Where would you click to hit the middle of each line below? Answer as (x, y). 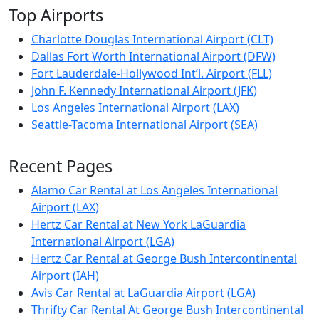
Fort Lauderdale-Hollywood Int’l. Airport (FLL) (152, 74)
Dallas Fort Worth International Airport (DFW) (153, 57)
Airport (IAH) (65, 276)
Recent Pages (61, 166)
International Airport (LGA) (103, 242)
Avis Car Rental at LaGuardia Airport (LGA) (143, 293)
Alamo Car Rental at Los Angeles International (155, 190)
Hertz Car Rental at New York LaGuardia (138, 225)
